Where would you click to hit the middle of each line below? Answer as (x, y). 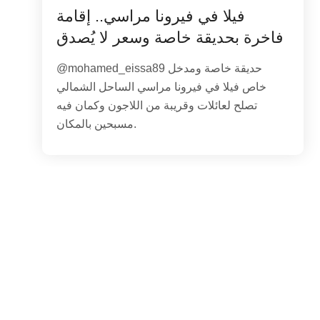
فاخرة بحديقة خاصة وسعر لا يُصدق (170, 37)
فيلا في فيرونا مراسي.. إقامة (151, 16)
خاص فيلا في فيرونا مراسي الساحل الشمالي (162, 86)
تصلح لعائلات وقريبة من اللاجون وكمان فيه (157, 105)
